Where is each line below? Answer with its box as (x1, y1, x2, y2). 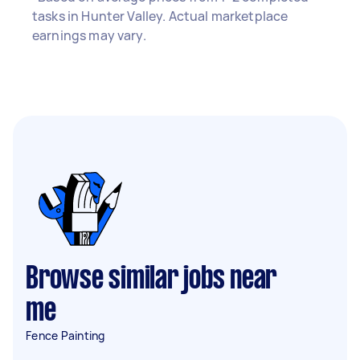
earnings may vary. (32, 27, 146, 44)
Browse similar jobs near (26, 265, 276, 294)
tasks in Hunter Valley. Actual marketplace (32, 7, 288, 25)
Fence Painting (26, 328, 105, 343)
